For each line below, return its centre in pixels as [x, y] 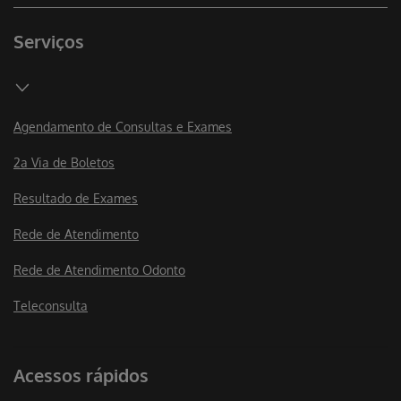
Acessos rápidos [81, 375]
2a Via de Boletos [64, 163]
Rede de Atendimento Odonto [99, 270]
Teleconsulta [51, 306]
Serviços [49, 42]
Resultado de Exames [76, 199]
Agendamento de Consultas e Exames [123, 127]
